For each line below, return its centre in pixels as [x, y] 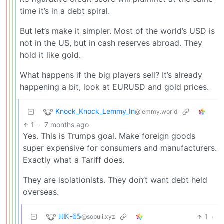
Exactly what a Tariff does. [74, 160]
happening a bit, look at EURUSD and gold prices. [114, 87]
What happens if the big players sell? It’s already [111, 75]
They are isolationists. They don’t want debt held [115, 180]
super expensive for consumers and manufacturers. [120, 148]
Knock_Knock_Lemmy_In [95, 111]
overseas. [41, 192]
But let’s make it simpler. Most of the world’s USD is [117, 31]
